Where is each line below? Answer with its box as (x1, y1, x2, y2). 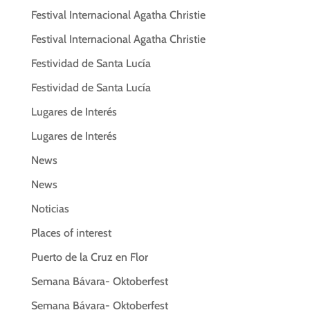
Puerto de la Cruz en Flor (30, 250, 148, 264)
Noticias (30, 201, 69, 215)
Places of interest (30, 226, 111, 239)
